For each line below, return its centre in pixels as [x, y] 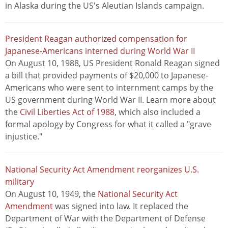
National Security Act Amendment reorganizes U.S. [102, 170]
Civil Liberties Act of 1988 [67, 112]
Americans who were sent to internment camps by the [109, 88]
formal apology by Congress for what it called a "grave [108, 124]
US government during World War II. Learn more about [110, 100]
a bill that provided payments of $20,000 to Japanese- [107, 76]
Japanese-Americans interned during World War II [100, 51]
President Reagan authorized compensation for [96, 39]
